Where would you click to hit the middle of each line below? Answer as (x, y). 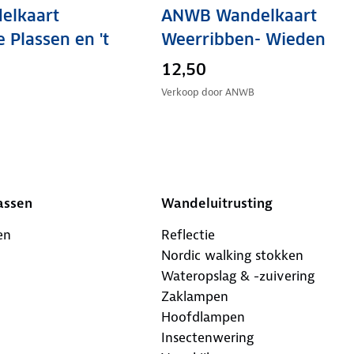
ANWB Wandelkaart (239, 16)
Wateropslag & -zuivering (237, 276)
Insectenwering (207, 338)
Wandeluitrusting (217, 203)
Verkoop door (193, 92)
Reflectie (188, 235)
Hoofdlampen (203, 317)
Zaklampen (194, 297)
